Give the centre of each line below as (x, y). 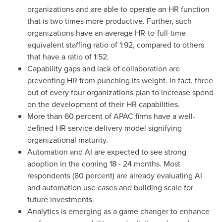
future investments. (61, 199)
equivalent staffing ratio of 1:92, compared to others (116, 45)
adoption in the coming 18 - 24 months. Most (104, 164)
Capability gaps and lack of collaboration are (104, 69)
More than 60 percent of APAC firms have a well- (111, 116)
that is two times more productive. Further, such (110, 21)
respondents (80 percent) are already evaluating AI (115, 176)
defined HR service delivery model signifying (105, 128)
